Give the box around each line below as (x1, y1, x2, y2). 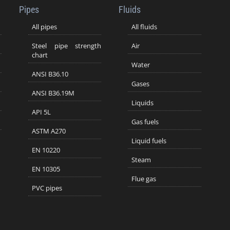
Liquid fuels (131, 136, 166, 145)
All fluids (131, 22, 157, 31)
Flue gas (131, 174, 156, 183)
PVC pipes (31, 183, 62, 193)
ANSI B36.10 (31, 69, 68, 79)
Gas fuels (131, 117, 159, 126)
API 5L (31, 107, 51, 117)
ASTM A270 (31, 126, 66, 136)
